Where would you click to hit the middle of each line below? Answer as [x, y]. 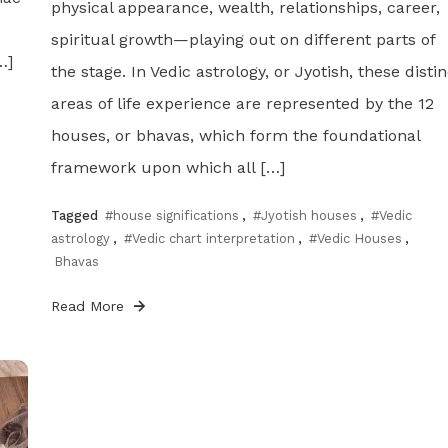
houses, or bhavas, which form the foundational [235, 135]
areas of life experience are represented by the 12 [242, 103]
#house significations [171, 215]
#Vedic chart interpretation [209, 238]
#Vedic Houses [355, 238]
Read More [89, 305]
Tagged [76, 215]
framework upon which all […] [167, 167]
